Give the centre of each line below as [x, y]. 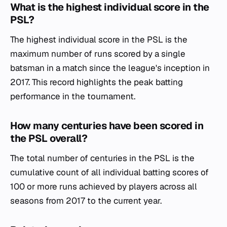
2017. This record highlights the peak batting [97, 82]
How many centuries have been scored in [107, 126]
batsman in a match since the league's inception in [110, 68]
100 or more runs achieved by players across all [104, 186]
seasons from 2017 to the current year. [86, 201]
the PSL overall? [49, 138]
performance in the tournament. [73, 96]
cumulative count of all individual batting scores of [109, 172]
